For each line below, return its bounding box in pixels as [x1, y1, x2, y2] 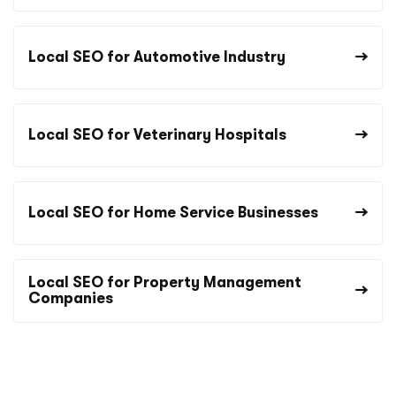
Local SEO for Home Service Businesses [28, 204, 318, 222]
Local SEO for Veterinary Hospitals [28, 126, 286, 144]
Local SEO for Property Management [28, 274, 301, 292]
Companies [28, 290, 113, 308]
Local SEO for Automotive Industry [28, 49, 286, 66]
